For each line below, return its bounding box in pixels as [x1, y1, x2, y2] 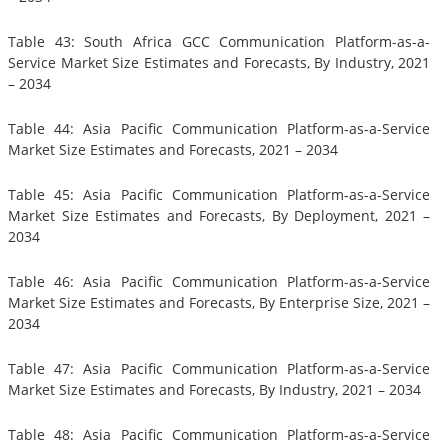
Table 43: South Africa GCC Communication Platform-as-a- [8, 32, 430, 52]
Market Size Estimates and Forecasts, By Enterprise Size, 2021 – [8, 293, 430, 313]
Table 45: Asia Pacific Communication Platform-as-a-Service [8, 185, 430, 205]
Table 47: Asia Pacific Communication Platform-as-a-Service [8, 359, 430, 379]
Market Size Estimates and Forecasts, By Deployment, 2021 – [8, 206, 430, 226]
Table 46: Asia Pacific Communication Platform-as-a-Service [8, 272, 430, 292]
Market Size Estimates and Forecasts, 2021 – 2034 [8, 140, 338, 160]
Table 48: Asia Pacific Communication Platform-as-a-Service [8, 425, 430, 445]
